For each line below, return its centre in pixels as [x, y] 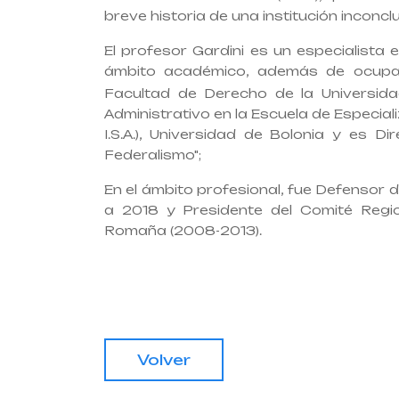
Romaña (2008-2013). [183, 231]
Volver [164, 360]
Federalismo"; [153, 155]
